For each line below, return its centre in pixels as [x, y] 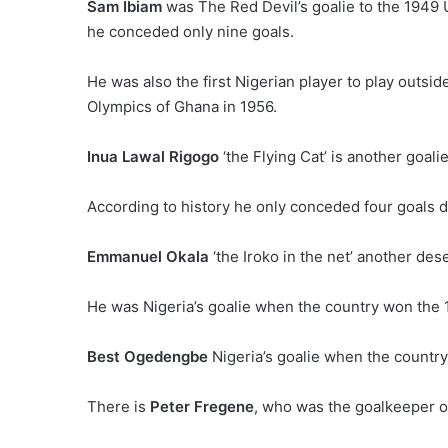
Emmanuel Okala [148, 256]
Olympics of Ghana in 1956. [182, 106]
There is [118, 406]
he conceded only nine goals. [190, 31]
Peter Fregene [202, 406]
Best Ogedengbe [147, 356]
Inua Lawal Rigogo [153, 156]
